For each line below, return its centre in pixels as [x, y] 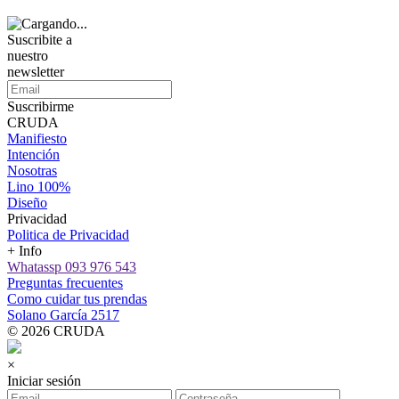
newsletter [36, 71]
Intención [33, 154]
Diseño [27, 202]
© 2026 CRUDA [56, 330]
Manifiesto [37, 138]
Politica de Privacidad [68, 234]
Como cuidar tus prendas [77, 298]
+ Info [24, 250]
